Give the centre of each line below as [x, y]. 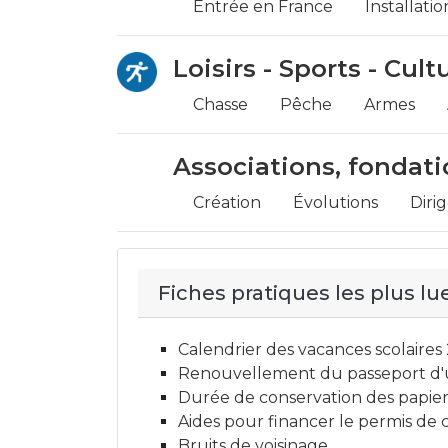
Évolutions [335, 202]
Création [227, 202]
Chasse [220, 104]
